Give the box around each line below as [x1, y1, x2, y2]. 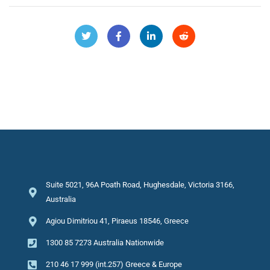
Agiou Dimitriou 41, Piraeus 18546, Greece [46, 216, 189, 225]
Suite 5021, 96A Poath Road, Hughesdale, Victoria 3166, [46, 180, 235, 189]
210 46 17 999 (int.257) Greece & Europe [46, 260, 183, 269]
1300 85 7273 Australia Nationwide [46, 238, 165, 247]
